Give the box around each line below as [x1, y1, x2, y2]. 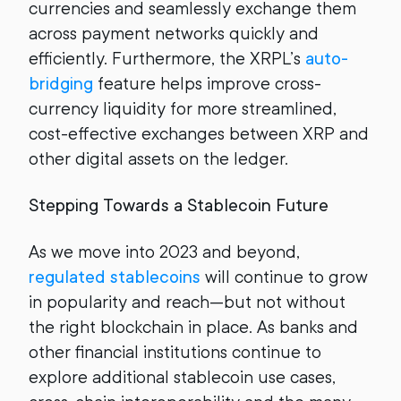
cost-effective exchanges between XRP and [29, 124, 369, 144]
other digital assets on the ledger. [29, 149, 288, 169]
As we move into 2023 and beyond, [29, 242, 300, 262]
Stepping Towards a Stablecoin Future [29, 195, 328, 216]
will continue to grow [200, 267, 368, 287]
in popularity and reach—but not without [29, 292, 346, 312]
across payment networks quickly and [29, 23, 319, 44]
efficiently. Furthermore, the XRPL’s [29, 48, 305, 69]
